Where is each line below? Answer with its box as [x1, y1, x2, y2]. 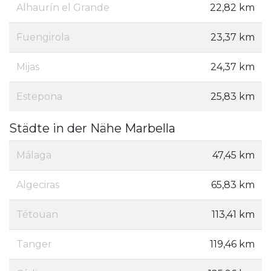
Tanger [16, 238, 52, 250]
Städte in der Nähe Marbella [9, 121, 175, 136]
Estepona [16, 91, 62, 103]
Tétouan [16, 209, 58, 221]
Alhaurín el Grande [16, 2, 109, 14]
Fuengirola [16, 31, 70, 44]
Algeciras [16, 179, 59, 191]
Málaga [16, 149, 51, 162]
